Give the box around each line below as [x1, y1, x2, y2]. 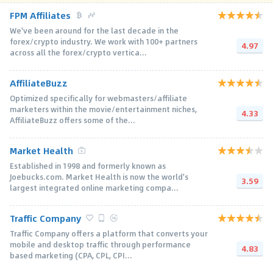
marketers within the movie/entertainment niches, [10, 103, 197, 115]
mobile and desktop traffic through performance [10, 238, 191, 250]
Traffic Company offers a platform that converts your [10, 227, 208, 239]
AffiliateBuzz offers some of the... [10, 114, 135, 126]
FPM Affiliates [10, 8, 71, 22]
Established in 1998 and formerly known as [10, 160, 166, 171]
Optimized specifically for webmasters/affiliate [10, 92, 187, 104]
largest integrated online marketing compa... [10, 182, 179, 193]
